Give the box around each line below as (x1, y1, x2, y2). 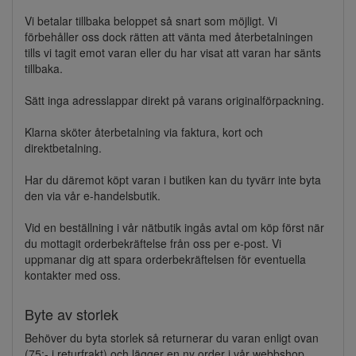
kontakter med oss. (25, 267, 121, 283)
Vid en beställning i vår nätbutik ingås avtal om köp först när (25, 219, 324, 235)
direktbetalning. (25, 140, 102, 156)
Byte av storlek (25, 304, 118, 324)
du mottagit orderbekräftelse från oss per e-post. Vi (25, 235, 281, 251)
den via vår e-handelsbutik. (25, 188, 161, 203)
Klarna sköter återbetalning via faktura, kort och (25, 124, 263, 140)
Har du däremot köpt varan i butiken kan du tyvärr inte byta (25, 172, 321, 188)
